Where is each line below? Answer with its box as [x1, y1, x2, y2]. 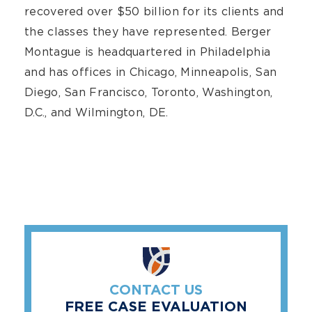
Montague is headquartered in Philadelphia [24, 45, 271, 58]
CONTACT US [109, 283, 203, 298]
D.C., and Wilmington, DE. [24, 106, 169, 119]
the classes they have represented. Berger [24, 25, 272, 38]
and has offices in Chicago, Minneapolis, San [24, 65, 277, 79]
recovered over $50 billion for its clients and [24, 5, 284, 18]
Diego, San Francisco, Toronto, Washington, [24, 86, 273, 99]
